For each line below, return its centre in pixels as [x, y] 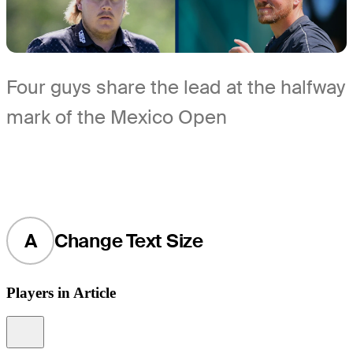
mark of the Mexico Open [117, 117]
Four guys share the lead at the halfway [176, 87]
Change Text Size [128, 240]
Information [63, 324]
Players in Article [61, 292]
